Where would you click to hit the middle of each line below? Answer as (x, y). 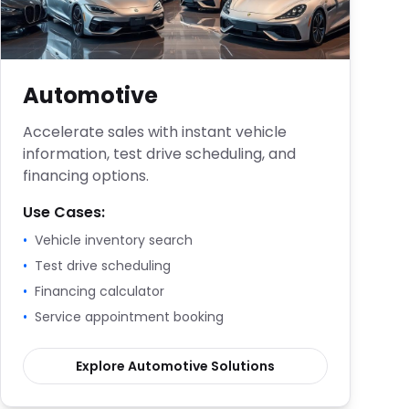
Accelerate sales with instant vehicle (155, 132)
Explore (102, 366)
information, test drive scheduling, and (159, 154)
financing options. (86, 176)
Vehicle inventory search (114, 240)
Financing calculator (100, 291)
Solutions (241, 366)
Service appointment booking (129, 317)
